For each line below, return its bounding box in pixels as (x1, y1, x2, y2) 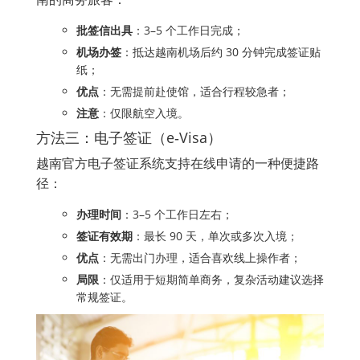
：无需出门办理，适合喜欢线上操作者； (99, 250, 301, 266)
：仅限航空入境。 (99, 105, 189, 121)
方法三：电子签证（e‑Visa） (36, 128, 222, 148)
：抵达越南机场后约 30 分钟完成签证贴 (121, 44, 321, 60)
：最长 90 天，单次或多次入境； (133, 228, 298, 244)
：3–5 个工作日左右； (121, 207, 233, 223)
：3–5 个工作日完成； (133, 22, 244, 39)
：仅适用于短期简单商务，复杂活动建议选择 (99, 272, 324, 288)
